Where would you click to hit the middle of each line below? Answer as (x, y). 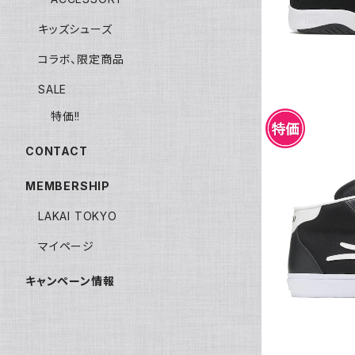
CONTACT (57, 151)
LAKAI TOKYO (78, 216)
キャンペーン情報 (70, 281)
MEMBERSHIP (68, 185)
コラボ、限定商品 (81, 59)
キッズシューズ (75, 29)
